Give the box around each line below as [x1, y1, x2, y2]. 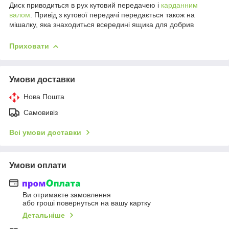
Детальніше [22, 211, 65, 220]
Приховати [9, 41, 49, 50]
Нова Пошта [24, 92, 64, 101]
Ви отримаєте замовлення [22, 191, 111, 199]
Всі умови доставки [9, 128, 81, 136]
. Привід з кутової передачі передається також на [30, 10, 195, 19]
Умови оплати [9, 161, 66, 170]
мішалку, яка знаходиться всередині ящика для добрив [9, 20, 194, 29]
